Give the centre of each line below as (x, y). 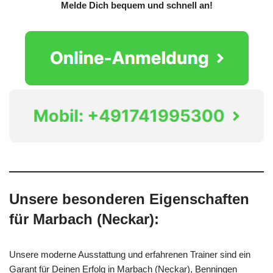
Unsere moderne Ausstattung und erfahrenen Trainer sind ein (130, 254)
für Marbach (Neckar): (84, 219)
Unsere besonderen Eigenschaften (129, 199)
